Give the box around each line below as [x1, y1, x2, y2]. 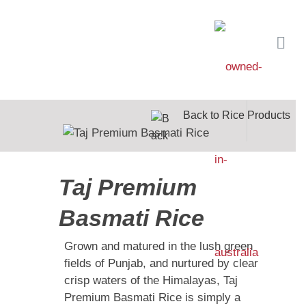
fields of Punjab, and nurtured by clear [64, 257, 258, 270]
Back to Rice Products [183, 109, 290, 121]
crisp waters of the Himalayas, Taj [64, 274, 238, 288]
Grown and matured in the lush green [64, 240, 253, 253]
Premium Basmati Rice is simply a [64, 291, 240, 305]
